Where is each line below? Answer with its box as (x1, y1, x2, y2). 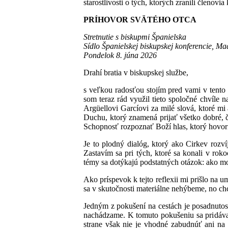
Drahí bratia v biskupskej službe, (83, 68, 188, 77)
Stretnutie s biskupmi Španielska (83, 32, 186, 41)
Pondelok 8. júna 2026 (83, 50, 157, 60)
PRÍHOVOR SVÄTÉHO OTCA (83, 15, 196, 24)
